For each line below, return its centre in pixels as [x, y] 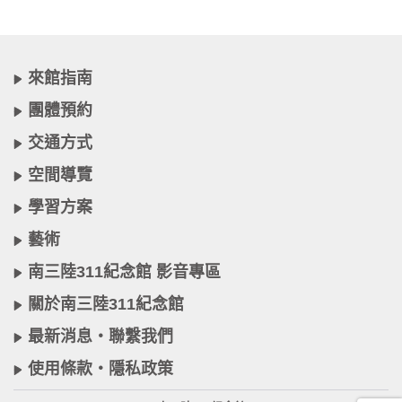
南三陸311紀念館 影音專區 [124, 272]
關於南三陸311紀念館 [106, 304]
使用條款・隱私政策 [100, 369]
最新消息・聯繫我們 [100, 336]
